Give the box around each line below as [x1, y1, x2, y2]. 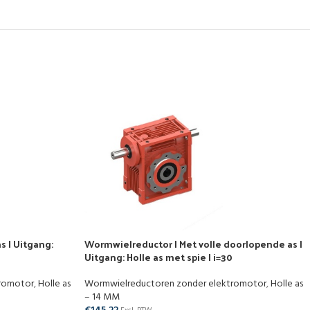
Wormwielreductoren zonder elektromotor [84, 276, 266, 292]
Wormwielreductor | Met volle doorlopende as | [84, 235, 302, 253]
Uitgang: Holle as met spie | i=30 [84, 248, 232, 266]
